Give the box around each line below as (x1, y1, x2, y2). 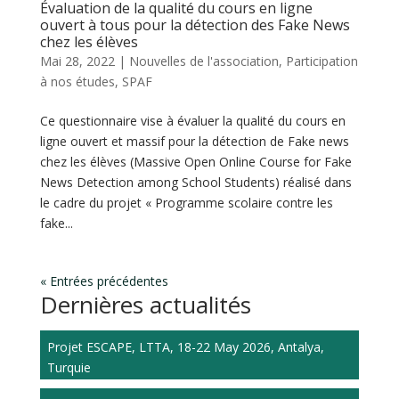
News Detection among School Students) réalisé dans (39, 173, 352, 191)
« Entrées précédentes (39, 272, 168, 289)
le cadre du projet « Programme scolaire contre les (39, 193, 333, 211)
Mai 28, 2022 (39, 52, 115, 69)
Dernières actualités (39, 288, 251, 321)
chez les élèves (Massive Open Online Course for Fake (39, 152, 352, 170)
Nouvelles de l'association (128, 52, 279, 69)
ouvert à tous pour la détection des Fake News (39, 14, 350, 35)
